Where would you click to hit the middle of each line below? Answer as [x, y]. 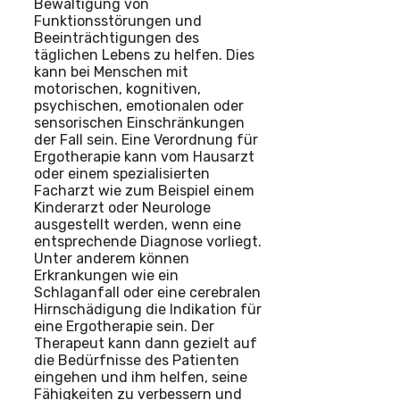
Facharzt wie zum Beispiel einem [144, 191]
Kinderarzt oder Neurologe [122, 208]
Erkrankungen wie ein [106, 276]
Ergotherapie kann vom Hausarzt [144, 157]
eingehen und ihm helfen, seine [141, 378]
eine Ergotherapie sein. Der [124, 327]
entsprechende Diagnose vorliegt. [148, 242]
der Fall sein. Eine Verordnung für [146, 140]
